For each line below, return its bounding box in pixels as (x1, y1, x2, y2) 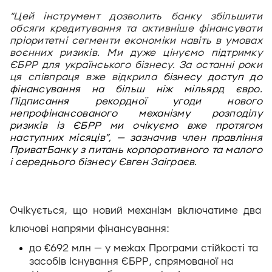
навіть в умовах (180, 35, 262, 47)
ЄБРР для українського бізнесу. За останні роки (10, 59, 262, 71)
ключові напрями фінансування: (10, 223, 169, 235)
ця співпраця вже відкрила (10, 71, 163, 83)
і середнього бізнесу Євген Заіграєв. (10, 156, 200, 168)
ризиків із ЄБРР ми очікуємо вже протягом (10, 120, 262, 132)
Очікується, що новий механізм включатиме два (10, 205, 261, 217)
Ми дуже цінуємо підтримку (100, 47, 262, 59)
